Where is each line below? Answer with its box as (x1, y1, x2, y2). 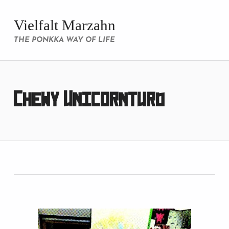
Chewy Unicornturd (13, 90, 165, 110)
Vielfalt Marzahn (13, 17, 116, 34)
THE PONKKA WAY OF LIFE (13, 36, 115, 44)
